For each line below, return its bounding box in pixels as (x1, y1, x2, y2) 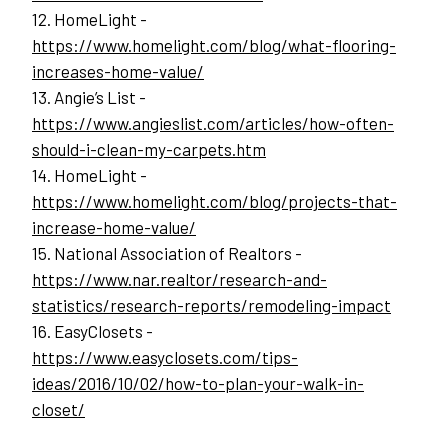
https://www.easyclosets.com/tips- (32, 347, 298, 368)
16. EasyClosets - (32, 321, 153, 342)
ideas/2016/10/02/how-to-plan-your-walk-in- (32, 373, 364, 394)
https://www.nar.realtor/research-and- (32, 269, 327, 290)
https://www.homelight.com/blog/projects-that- (32, 191, 397, 212)
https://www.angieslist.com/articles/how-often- (32, 113, 394, 134)
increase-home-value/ (32, 217, 196, 238)
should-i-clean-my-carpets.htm (32, 139, 266, 160)
